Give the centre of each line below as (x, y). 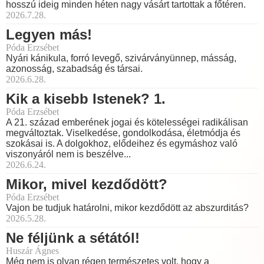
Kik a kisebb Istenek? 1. (86, 98)
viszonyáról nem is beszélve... (68, 154)
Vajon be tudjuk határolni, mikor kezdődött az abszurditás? (127, 207)
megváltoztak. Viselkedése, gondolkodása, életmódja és (123, 133)
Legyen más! (49, 34)
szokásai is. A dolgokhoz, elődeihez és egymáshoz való (122, 143)
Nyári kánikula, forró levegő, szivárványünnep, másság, (121, 58)
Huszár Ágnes (32, 250)
